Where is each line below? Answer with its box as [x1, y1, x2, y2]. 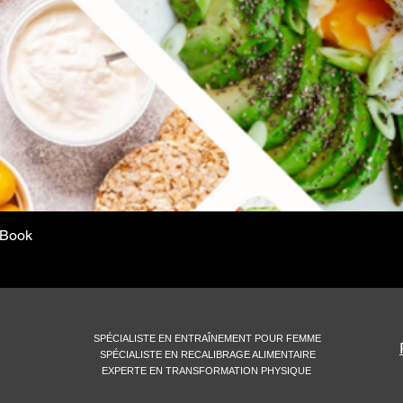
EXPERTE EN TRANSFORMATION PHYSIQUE [101, 364, 314, 376]
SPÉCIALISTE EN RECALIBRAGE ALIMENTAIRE [99, 348, 316, 360]
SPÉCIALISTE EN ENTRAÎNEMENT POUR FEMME [94, 332, 321, 344]
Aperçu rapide [167, 226, 248, 241]
